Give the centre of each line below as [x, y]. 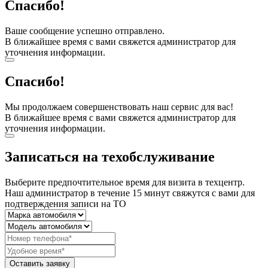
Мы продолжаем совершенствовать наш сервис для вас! [119, 106]
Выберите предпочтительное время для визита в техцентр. [125, 182]
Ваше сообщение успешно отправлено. [85, 31]
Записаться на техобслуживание [110, 157]
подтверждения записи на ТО [66, 204]
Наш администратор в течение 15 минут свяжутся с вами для [130, 193]
